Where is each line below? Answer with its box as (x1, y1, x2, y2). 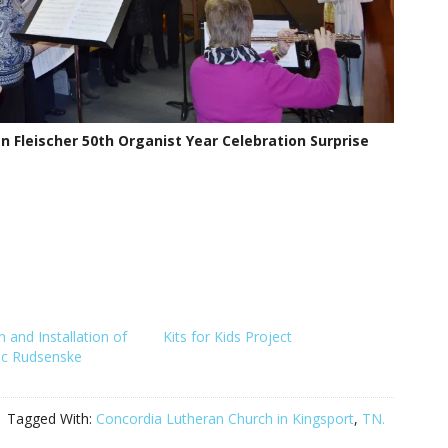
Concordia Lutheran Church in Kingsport (96, 409, 354, 429)
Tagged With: (7, 409, 96, 429)
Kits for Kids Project (162, 327, 292, 347)
